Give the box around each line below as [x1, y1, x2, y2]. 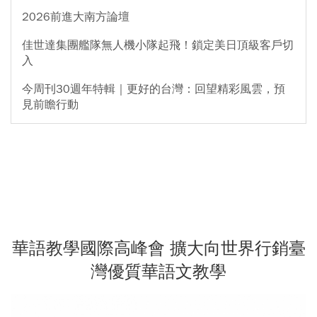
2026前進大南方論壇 [22, 10, 129, 25]
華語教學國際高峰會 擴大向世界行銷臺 [11, 238, 306, 260]
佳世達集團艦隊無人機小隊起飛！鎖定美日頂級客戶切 [22, 38, 294, 53]
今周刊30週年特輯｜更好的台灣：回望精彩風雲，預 [22, 82, 285, 97]
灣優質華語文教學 [91, 261, 226, 283]
